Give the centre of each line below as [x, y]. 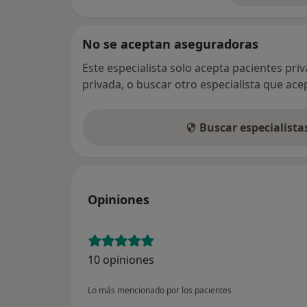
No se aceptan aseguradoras [170, 44]
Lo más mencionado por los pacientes [160, 291]
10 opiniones [121, 260]
